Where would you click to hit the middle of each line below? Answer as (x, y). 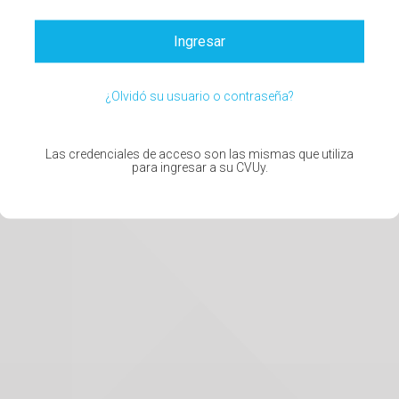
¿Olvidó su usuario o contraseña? (199, 96)
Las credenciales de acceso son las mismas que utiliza (199, 154)
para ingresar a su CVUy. (199, 167)
